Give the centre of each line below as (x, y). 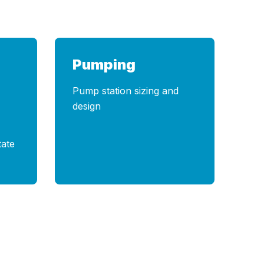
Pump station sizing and (125, 90)
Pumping (104, 64)
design (86, 106)
